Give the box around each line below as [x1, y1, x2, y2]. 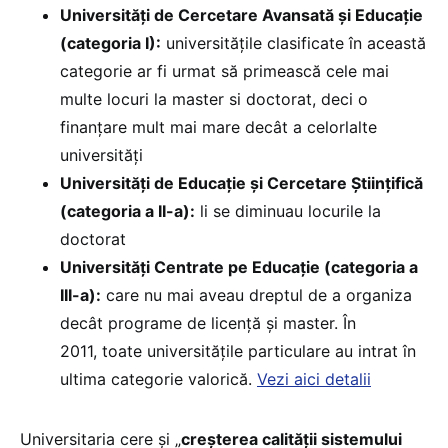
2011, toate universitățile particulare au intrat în [60, 340, 416, 361]
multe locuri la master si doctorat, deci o [60, 88, 368, 109]
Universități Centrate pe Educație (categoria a [60, 256, 418, 277]
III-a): [60, 284, 101, 305]
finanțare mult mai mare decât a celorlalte [60, 116, 377, 137]
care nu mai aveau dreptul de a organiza [101, 284, 412, 305]
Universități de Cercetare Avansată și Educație [60, 4, 423, 25]
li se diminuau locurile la [195, 200, 381, 221]
